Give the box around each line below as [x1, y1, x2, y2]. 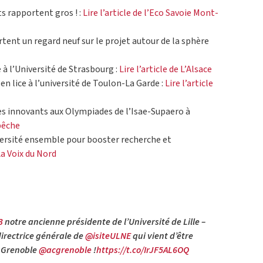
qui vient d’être [131, 230, 193, 243]
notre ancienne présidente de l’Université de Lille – [3, 215, 205, 229]
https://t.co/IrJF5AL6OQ [96, 244, 189, 257]
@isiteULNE [85, 230, 131, 243]
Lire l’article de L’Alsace [119, 63, 212, 76]
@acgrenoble [39, 244, 92, 257]
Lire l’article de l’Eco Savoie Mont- [83, 6, 218, 20]
